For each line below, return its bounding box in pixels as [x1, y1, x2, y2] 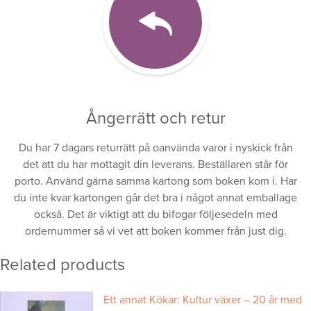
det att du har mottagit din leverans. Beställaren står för [23, 157, 288, 171]
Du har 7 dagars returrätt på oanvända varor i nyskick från [18, 140, 293, 155]
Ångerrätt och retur [85, 108, 226, 128]
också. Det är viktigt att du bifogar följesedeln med [33, 207, 278, 221]
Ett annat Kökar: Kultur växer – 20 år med [103, 293, 303, 308]
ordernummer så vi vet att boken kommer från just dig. [24, 224, 287, 238]
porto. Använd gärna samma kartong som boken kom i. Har [14, 174, 297, 188]
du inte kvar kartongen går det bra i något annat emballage [14, 190, 297, 205]
